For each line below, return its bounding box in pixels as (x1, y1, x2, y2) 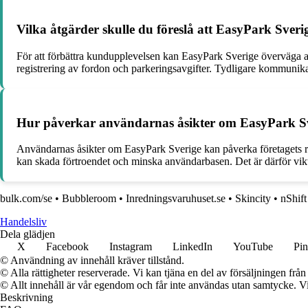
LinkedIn (173, 241, 212, 253)
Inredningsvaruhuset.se (126, 192, 225, 205)
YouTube (233, 241, 273, 253)
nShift (280, 192, 307, 205)
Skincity (235, 192, 271, 205)
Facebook (46, 241, 89, 253)
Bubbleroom (62, 192, 116, 205)
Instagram (109, 241, 152, 253)
